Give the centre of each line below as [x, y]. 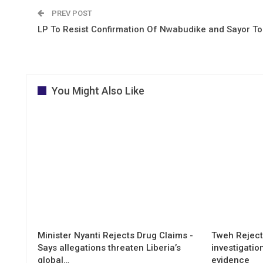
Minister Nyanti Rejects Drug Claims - [115, 236]
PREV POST [71, 13]
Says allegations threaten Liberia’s [109, 248]
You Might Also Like [98, 90]
